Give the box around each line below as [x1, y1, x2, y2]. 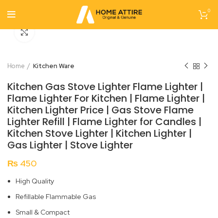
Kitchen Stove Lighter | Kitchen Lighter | [7, 127, 192, 140]
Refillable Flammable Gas [16, 192, 96, 201]
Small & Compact [16, 208, 70, 217]
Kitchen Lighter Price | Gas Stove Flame [7, 103, 194, 117]
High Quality [16, 177, 54, 185]
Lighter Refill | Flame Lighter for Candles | [7, 115, 201, 128]
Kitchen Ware [33, 62, 74, 70]
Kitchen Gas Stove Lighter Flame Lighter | [7, 80, 203, 93]
